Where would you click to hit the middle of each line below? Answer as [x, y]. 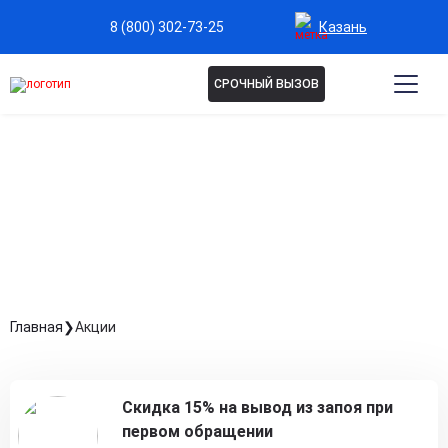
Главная [36, 326]
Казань [343, 26]
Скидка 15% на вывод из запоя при [257, 407]
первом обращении [197, 431]
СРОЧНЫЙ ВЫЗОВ [266, 84]
